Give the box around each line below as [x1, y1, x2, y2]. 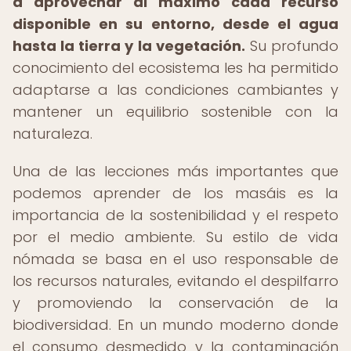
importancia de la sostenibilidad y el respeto [13, 205, 338, 225]
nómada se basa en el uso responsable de [13, 249, 338, 269]
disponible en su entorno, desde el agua [13, 14, 338, 34]
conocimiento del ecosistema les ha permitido [13, 58, 338, 78]
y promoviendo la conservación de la [13, 293, 338, 313]
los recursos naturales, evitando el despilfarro [13, 271, 338, 291]
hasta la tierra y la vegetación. [13, 36, 245, 56]
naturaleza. [13, 124, 92, 143]
